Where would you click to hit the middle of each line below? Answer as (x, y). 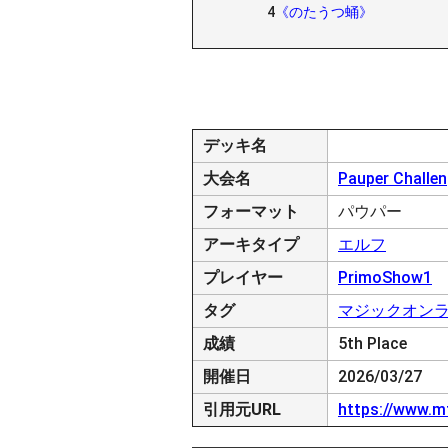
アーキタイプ (251, 244)
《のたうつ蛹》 (324, 12)
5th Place (372, 343)
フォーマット (251, 211)
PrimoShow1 (385, 277)
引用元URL (242, 409)
